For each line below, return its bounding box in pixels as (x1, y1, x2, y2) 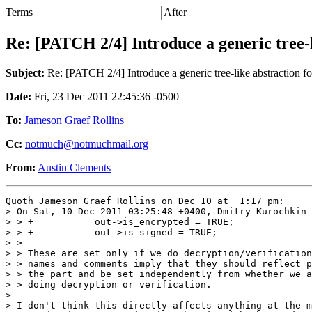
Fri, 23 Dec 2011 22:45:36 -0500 (31, 90, 179, 102)
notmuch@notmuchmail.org (25, 137, 148, 150)
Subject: (6, 66, 45, 79)
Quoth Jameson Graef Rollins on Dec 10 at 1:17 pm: (6, 195, 284, 206)
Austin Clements (38, 161, 111, 173)
